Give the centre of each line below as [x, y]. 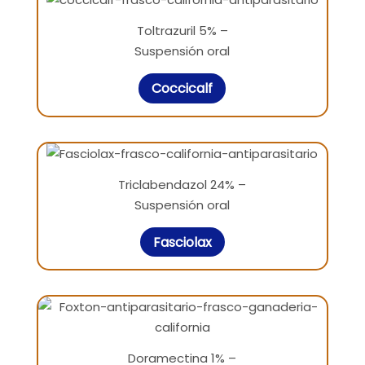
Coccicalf [182, 89]
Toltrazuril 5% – [182, 31]
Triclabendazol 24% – [182, 184]
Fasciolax [182, 242]
